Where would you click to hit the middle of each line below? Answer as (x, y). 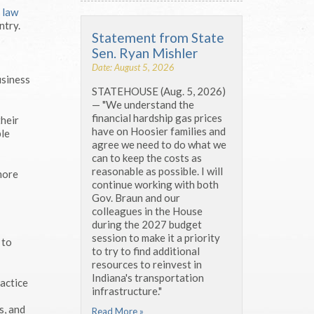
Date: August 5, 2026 (133, 67)
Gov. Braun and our (136, 197)
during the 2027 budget (147, 224)
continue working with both (155, 184)
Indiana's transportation (148, 277)
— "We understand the (143, 104)
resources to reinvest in (147, 264)
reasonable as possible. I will (157, 171)
